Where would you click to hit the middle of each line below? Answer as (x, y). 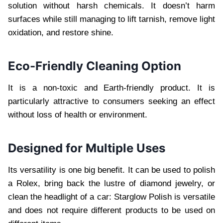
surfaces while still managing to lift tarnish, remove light (111, 19)
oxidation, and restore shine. (61, 33)
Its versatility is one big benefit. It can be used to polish (111, 170)
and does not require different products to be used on (111, 211)
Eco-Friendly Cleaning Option (95, 66)
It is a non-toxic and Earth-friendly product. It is (111, 88)
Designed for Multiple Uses (87, 148)
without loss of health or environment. (78, 115)
